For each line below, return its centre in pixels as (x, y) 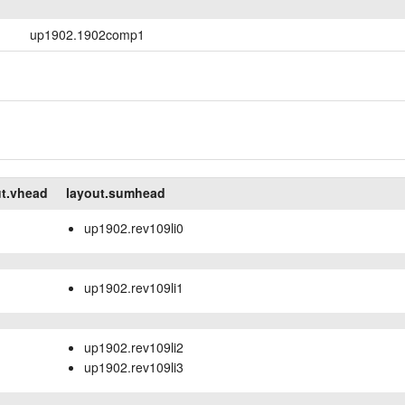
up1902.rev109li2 (134, 347)
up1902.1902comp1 (88, 35)
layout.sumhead (116, 192)
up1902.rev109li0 (134, 227)
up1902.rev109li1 (134, 287)
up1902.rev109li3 (134, 367)
